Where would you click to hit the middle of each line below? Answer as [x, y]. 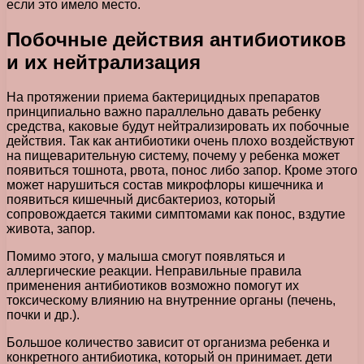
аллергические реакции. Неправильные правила [154, 271]
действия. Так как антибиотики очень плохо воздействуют [180, 141]
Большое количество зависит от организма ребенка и [168, 343]
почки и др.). [43, 315]
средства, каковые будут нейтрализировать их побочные [178, 127]
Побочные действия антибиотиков [176, 40]
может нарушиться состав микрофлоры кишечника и [165, 185]
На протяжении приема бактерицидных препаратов [163, 97]
